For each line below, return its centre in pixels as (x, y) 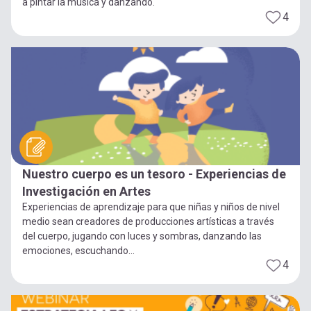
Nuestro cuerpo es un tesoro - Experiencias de (154, 174)
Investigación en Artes (86, 191)
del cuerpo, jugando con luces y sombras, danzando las (142, 236)
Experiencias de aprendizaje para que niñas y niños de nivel (151, 207)
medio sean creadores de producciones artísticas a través (148, 221)
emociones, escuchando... (78, 250)
